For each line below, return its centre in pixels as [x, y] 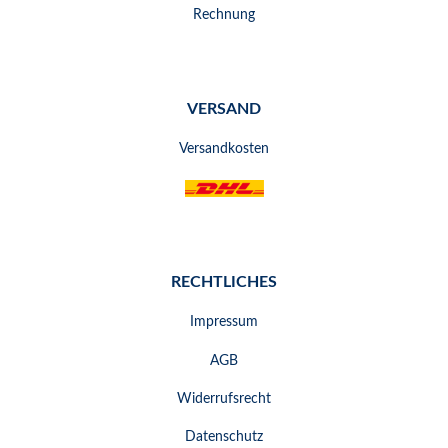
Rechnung [224, 14]
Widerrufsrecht [224, 398]
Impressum [224, 321]
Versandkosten [224, 148]
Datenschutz [224, 436]
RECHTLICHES [224, 281]
